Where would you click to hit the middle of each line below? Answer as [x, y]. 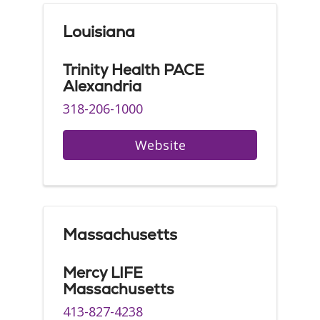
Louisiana [99, 32]
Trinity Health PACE [134, 70]
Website [160, 145]
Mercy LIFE [103, 272]
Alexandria [102, 86]
